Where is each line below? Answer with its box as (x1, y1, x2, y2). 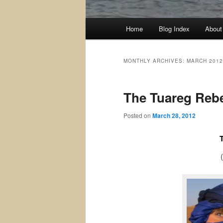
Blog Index (158, 24, 190, 34)
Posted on (123, 111, 152, 120)
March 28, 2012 (152, 111, 196, 120)
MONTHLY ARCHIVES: (123, 57, 187, 65)
